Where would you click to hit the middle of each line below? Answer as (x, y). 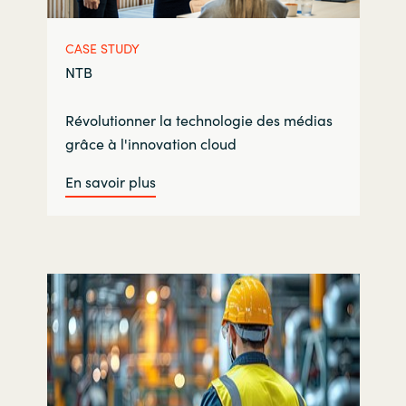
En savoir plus (110, 181)
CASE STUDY (102, 48)
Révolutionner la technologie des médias (198, 119)
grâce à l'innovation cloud (150, 143)
